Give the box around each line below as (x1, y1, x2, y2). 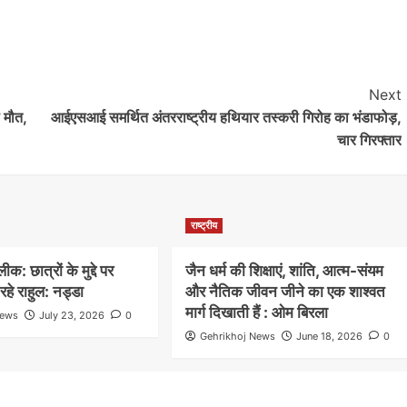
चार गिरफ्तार (336, 130, 402, 149)
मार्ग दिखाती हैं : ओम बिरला (184, 303, 328, 322)
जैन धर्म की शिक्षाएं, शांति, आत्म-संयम (184, 261, 383, 280)
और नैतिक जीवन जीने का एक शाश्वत (184, 282, 385, 301)
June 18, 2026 (295, 329, 362, 342)
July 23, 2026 (39, 308, 105, 322)
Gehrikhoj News (199, 329, 275, 342)
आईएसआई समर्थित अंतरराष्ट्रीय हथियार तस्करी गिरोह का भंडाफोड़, (50, 107, 402, 126)
